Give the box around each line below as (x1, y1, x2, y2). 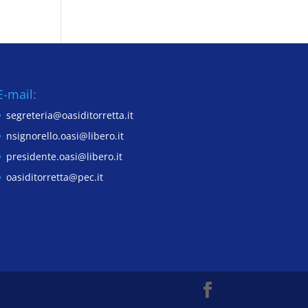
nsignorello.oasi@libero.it (5, 129, 124, 142)
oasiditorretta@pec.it (5, 170, 103, 184)
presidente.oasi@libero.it (5, 149, 122, 163)
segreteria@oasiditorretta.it (5, 108, 133, 122)
